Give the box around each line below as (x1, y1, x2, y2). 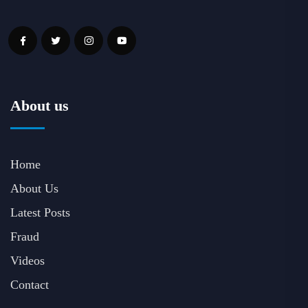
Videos (10, 253, 45, 267)
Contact (10, 277, 49, 291)
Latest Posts (10, 205, 70, 219)
